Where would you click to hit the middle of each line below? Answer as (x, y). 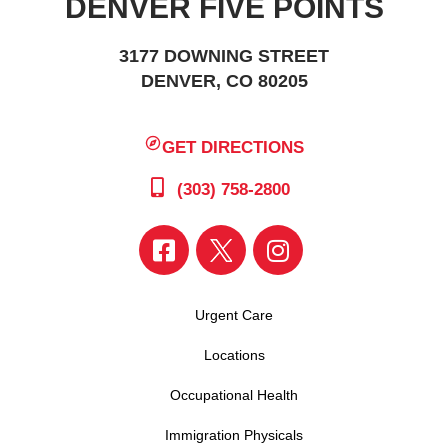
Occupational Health (234, 395)
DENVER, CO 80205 (224, 80)
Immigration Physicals (234, 435)
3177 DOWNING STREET (224, 55)
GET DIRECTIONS (233, 147)
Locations (234, 355)
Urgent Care (234, 315)
